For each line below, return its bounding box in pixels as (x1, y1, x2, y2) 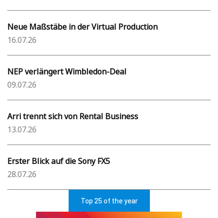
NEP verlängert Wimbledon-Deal (7, 66, 127, 77)
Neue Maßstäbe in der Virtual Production (7, 21, 158, 33)
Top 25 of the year (80, 196, 138, 205)
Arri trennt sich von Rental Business (7, 111, 138, 122)
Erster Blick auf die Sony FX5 (7, 156, 110, 167)
